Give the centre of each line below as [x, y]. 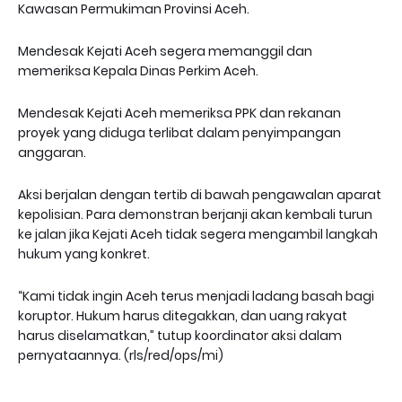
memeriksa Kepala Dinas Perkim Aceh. [138, 71]
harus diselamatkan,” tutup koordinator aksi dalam [180, 336]
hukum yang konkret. [84, 254]
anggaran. [52, 153]
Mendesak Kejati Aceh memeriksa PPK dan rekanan [179, 113]
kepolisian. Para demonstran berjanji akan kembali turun [195, 214]
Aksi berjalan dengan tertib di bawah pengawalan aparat [200, 195]
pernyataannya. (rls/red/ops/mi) [121, 355]
